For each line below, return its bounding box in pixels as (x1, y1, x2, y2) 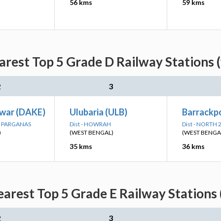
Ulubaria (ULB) (70, 107, 127, 117)
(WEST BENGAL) (70, 129, 113, 136)
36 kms (182, 142, 205, 150)
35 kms (70, 142, 92, 150)
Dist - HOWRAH (70, 120, 111, 128)
